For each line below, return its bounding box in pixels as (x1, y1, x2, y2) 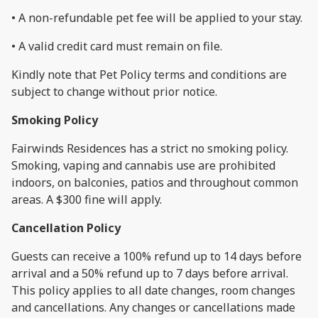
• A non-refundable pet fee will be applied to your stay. (11, 9, 302, 26)
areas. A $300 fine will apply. (11, 191, 162, 207)
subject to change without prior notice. (11, 83, 217, 99)
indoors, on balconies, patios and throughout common (11, 174, 298, 190)
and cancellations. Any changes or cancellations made (11, 299, 295, 315)
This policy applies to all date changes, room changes (11, 282, 295, 298)
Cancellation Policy (11, 219, 121, 236)
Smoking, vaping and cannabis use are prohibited (11, 157, 275, 173)
